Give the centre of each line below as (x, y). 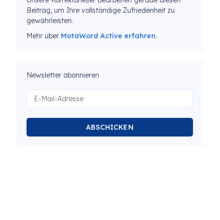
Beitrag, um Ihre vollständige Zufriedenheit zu (101, 11)
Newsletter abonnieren (63, 75)
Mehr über (44, 36)
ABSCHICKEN (110, 127)
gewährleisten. (50, 21)
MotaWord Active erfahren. (109, 36)
